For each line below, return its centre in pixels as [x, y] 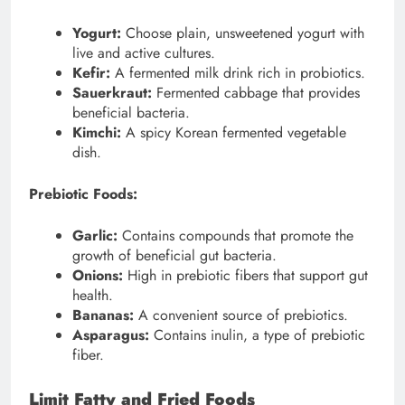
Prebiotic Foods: [83, 194]
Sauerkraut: [112, 93]
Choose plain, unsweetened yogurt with [243, 33]
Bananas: [103, 315]
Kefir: [91, 73]
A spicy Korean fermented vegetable [234, 132]
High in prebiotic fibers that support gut [245, 275]
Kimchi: [97, 132]
